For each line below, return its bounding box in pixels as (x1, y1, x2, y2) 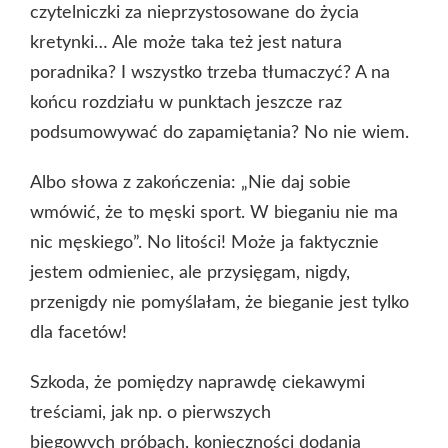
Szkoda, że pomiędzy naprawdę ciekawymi (30, 373, 365, 392)
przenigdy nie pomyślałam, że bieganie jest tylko (30, 293, 409, 312)
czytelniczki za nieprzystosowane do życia (30, 3, 359, 22)
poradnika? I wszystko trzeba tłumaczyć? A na (30, 63, 390, 82)
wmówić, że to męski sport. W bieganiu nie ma (30, 203, 398, 222)
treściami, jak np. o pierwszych (30, 403, 271, 422)
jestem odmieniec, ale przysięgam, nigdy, (30, 263, 350, 282)
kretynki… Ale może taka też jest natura (30, 33, 342, 52)
